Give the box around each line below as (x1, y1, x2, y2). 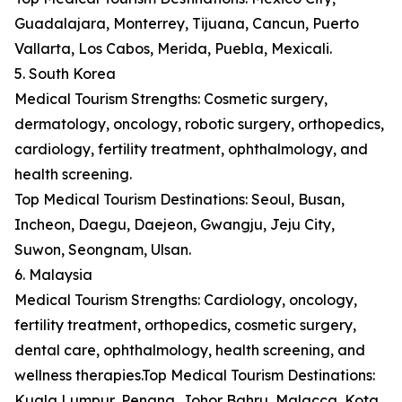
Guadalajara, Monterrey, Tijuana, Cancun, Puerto (14, 14, 359, 33)
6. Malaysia (14, 266, 92, 284)
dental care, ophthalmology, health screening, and (14, 341, 365, 360)
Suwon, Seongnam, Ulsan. (14, 240, 191, 259)
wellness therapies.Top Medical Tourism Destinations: (14, 366, 375, 385)
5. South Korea (14, 65, 116, 83)
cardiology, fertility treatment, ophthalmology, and (14, 140, 368, 159)
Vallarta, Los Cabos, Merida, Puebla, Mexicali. (14, 39, 332, 58)
